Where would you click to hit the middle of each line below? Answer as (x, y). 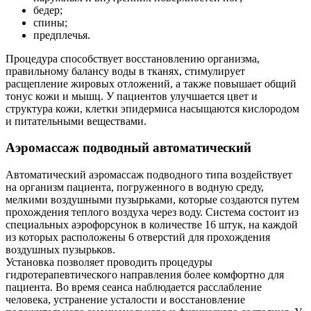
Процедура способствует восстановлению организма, (133, 58)
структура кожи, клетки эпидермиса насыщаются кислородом (152, 108)
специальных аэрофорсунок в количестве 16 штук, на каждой (152, 224)
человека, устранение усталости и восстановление (125, 299)
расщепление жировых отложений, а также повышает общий (151, 83)
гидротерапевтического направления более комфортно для (145, 274)
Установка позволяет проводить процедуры (109, 262)
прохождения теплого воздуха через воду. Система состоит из (152, 212)
